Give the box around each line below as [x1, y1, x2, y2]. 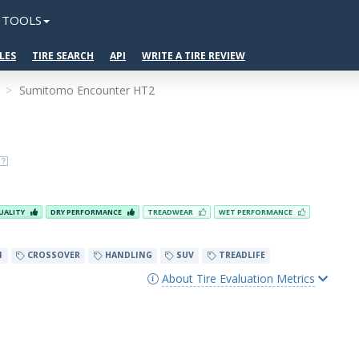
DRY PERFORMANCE [50, 207, 124, 218]
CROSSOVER [24, 249, 80, 261]
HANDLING [102, 249, 152, 261]
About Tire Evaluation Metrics [161, 270, 315, 286]
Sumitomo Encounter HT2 [19, 83, 155, 98]
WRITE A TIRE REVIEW [142, 49, 245, 63]
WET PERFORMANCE [219, 207, 295, 218]
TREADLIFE [216, 249, 265, 261]
